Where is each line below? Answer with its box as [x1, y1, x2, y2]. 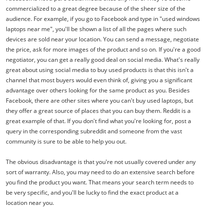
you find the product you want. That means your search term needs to [6, 178, 194, 187]
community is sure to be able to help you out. [6, 137, 127, 146]
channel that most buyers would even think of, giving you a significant [6, 76, 192, 85]
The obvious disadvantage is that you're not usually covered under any [6, 158, 196, 166]
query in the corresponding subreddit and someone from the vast [6, 127, 182, 136]
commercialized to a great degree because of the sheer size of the [6, 4, 185, 13]
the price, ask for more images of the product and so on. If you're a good [6, 45, 200, 54]
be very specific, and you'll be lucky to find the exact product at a [6, 188, 179, 197]
